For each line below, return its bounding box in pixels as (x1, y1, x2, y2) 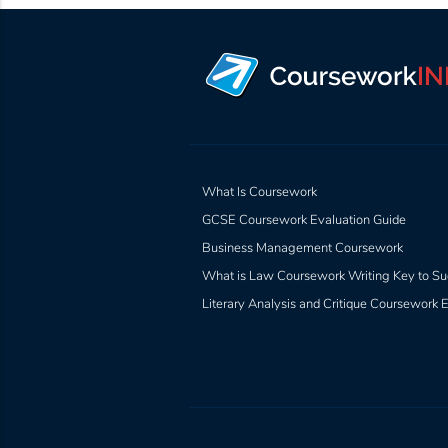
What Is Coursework (201, 183, 317, 202)
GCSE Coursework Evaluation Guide (201, 211, 406, 230)
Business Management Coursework (201, 239, 403, 258)
